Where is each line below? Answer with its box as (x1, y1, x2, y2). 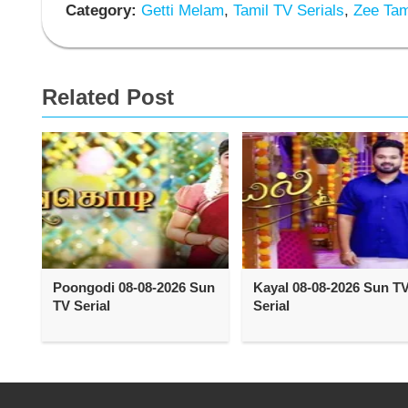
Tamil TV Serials (228, 2, 344, 20)
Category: (65, 2, 137, 20)
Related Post (42, 84, 174, 109)
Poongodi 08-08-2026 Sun (53, 279, 215, 295)
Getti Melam (136, 2, 224, 20)
